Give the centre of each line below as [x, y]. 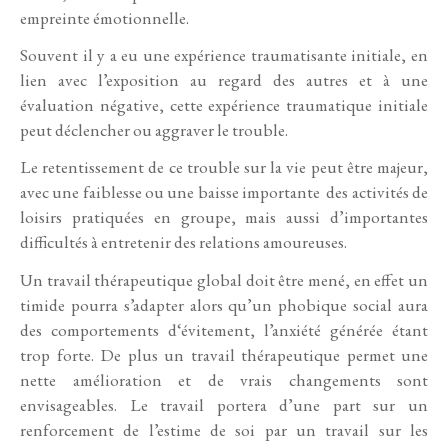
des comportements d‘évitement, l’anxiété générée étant [224, 329]
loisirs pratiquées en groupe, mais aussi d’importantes [224, 217]
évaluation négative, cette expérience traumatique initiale [224, 105]
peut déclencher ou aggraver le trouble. [154, 130]
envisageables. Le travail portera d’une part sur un [224, 404]
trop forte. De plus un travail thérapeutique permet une [224, 354]
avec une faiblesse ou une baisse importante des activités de [224, 192]
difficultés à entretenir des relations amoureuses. [183, 242]
